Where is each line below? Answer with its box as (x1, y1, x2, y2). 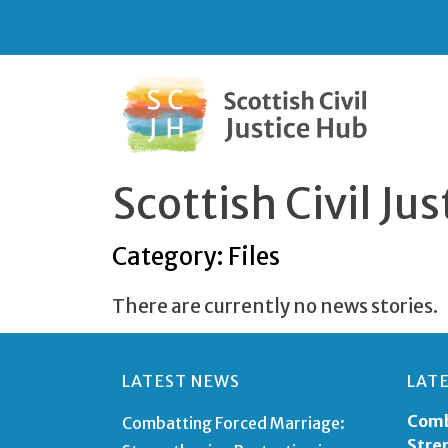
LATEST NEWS (122, 370, 241, 391)
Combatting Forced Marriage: (122, 412, 345, 433)
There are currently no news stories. (112, 293, 438, 318)
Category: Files (112, 240, 280, 272)
